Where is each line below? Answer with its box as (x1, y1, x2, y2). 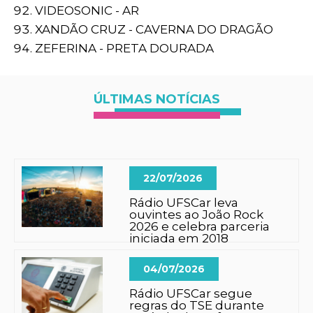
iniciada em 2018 (129, 231, 229, 245)
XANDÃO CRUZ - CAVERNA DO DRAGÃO (35, 22, 273, 36)
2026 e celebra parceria (129, 219, 270, 233)
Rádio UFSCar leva (129, 196, 239, 210)
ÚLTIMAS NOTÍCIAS (93, 92, 220, 107)
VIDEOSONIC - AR (35, 3, 139, 17)
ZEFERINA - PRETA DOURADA (35, 41, 214, 55)
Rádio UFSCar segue (129, 286, 253, 300)
